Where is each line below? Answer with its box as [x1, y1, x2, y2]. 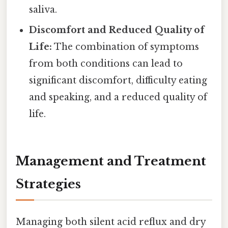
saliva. [29, 4, 58, 15]
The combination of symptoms [52, 41, 199, 52]
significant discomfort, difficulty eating [29, 74, 208, 86]
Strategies [16, 176, 81, 191]
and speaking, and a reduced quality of [29, 91, 208, 103]
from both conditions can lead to [29, 58, 183, 69]
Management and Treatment [16, 153, 206, 168]
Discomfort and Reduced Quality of [29, 24, 205, 36]
